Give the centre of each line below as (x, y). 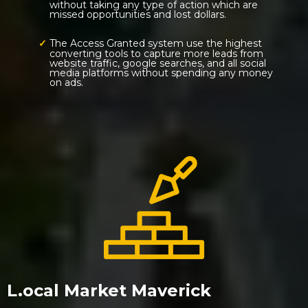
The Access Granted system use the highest (155, 43)
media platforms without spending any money (161, 73)
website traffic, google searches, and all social (158, 63)
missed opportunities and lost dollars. (138, 14)
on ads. (66, 82)
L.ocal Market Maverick (109, 290)
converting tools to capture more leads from (156, 54)
